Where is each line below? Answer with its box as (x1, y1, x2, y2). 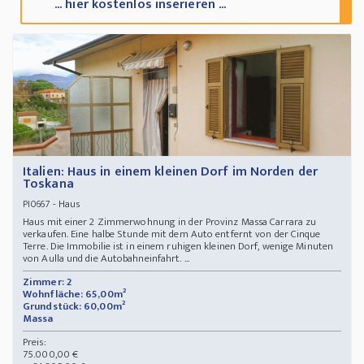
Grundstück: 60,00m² (23, 297, 125, 316)
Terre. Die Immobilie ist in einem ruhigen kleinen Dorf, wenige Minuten (23, 237, 334, 256)
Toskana (23, 173, 74, 196)
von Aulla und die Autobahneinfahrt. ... (23, 249, 189, 268)
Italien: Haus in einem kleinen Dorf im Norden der (23, 161, 318, 184)
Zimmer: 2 (23, 273, 71, 292)
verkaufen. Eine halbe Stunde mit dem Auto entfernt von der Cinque (23, 225, 321, 244)
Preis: (23, 333, 46, 352)
